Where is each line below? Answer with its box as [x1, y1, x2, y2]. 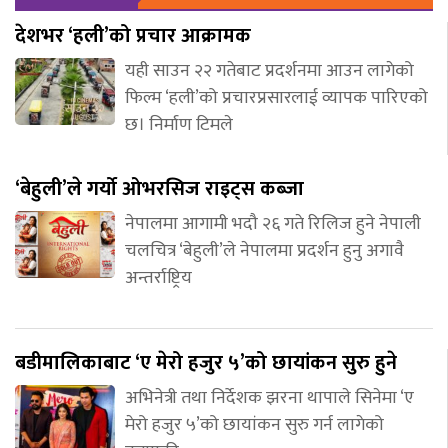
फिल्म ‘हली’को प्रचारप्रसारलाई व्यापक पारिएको [125, 82, 428, 113]
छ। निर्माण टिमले [125, 109, 233, 140]
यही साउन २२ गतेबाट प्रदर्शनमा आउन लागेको [125, 55, 414, 86]
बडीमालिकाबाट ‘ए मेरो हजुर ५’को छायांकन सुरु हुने [15, 345, 397, 380]
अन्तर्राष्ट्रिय [125, 262, 192, 293]
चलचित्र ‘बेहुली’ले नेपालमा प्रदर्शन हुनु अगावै [125, 235, 404, 266]
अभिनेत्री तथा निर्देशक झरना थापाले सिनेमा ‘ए [125, 382, 414, 413]
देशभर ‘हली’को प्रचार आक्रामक [15, 18, 251, 53]
